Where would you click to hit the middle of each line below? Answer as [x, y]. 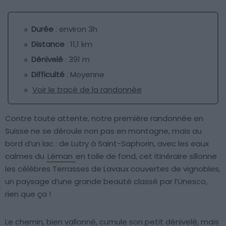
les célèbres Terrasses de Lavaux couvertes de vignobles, [113, 169]
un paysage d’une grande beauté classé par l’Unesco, [106, 182]
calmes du [26, 156]
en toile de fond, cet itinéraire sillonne [146, 156]
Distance [48, 44]
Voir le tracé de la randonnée [87, 90]
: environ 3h [75, 29]
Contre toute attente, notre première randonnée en [104, 119]
